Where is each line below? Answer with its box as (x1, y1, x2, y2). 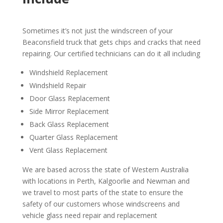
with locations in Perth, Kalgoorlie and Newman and (22, 176, 190, 186)
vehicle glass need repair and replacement (22, 211, 157, 221)
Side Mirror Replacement (29, 107, 109, 116)
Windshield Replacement (29, 68, 108, 78)
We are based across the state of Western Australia (22, 165, 189, 175)
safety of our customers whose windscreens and (22, 199, 180, 209)
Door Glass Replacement (29, 94, 110, 104)
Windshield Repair (29, 81, 86, 91)
